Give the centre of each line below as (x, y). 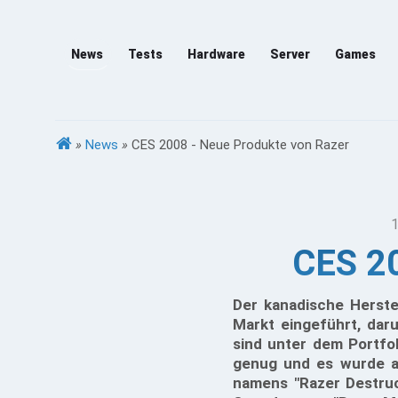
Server (290, 54)
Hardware (216, 54)
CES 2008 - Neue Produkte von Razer (240, 145)
